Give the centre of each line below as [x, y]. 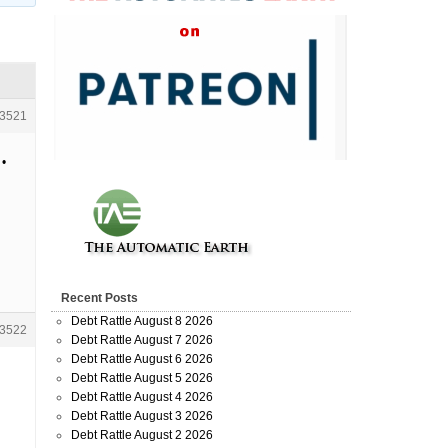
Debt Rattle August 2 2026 [142, 435]
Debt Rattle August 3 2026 [142, 416]
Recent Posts [99, 298]
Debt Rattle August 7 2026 [142, 340]
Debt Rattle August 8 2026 [142, 321]
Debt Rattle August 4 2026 [142, 397]
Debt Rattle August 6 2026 [142, 359]
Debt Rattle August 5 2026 [142, 378]
